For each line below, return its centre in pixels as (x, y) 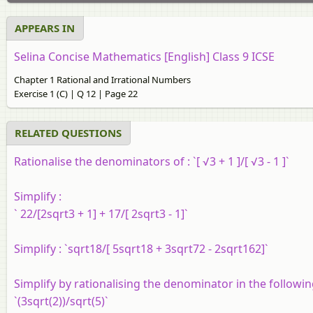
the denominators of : (132, 161)
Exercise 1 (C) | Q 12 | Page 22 (76, 93)
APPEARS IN (45, 28)
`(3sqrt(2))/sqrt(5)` (61, 301)
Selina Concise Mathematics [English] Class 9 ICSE (144, 56)
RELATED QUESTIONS (68, 132)
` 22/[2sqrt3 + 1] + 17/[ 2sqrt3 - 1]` (101, 213)
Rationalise (43, 161)
